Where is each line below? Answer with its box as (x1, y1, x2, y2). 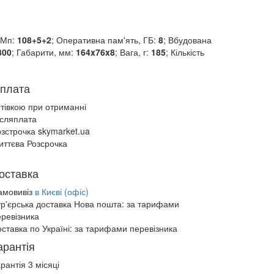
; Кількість (165, 46, 204, 58)
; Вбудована (163, 34, 212, 46)
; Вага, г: (114, 46, 151, 58)
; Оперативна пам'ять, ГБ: (51, 34, 158, 46)
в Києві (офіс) (35, 185, 89, 198)
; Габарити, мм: (11, 46, 76, 58)
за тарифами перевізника (75, 222, 177, 234)
